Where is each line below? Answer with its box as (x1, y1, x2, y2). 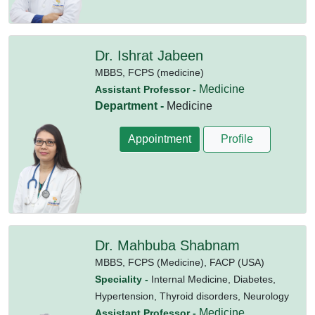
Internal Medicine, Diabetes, (150, 274, 276, 285)
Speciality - (94, 274, 151, 285)
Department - (94, 100, 167, 112)
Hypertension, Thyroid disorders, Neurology (94, 290, 289, 302)
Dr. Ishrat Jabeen (94, 48, 203, 64)
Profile (220, 133, 253, 146)
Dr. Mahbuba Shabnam (94, 238, 240, 254)
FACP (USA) (209, 257, 264, 269)
